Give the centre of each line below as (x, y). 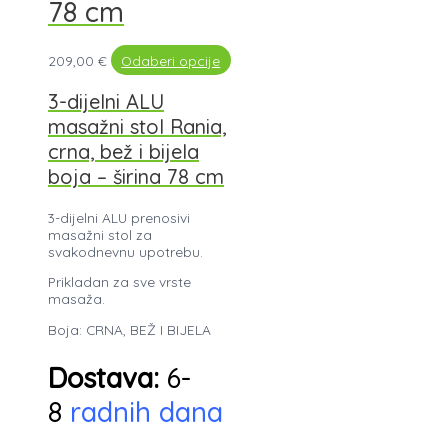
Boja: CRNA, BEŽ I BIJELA (129, 329)
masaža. (76, 299)
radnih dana (142, 411)
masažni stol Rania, (137, 126)
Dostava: (103, 377)
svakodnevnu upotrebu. (125, 251)
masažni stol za (100, 234)
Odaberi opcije (171, 60)
